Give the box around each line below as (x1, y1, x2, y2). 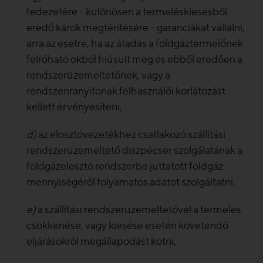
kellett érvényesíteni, (26, 100, 122, 113)
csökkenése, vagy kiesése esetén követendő (26, 219, 228, 231)
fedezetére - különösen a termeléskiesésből (26, 5, 227, 18)
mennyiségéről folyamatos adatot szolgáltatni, (26, 176, 235, 188)
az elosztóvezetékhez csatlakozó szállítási (38, 128, 225, 140)
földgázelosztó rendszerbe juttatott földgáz (26, 160, 223, 172)
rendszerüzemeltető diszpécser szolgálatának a (26, 144, 242, 156)
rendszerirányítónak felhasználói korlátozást (26, 85, 225, 97)
